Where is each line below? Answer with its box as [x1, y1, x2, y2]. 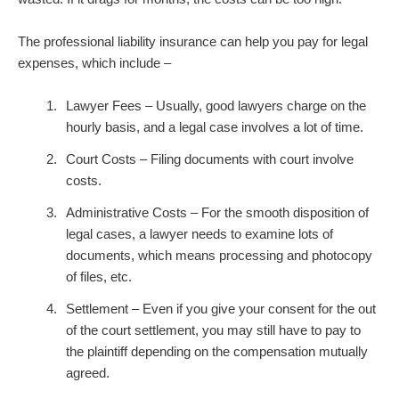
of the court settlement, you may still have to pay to [66, 322, 361, 338]
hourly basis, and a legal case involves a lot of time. [66, 119, 363, 135]
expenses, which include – [18, 55, 171, 71]
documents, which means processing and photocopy [66, 248, 372, 264]
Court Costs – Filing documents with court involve [66, 151, 354, 167]
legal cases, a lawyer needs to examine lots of [66, 226, 333, 242]
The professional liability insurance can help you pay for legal [18, 34, 368, 50]
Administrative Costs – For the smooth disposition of [66, 205, 369, 221]
